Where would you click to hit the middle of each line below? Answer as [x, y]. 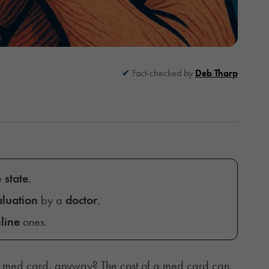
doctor [81, 200]
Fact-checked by [164, 73]
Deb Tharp [216, 73]
